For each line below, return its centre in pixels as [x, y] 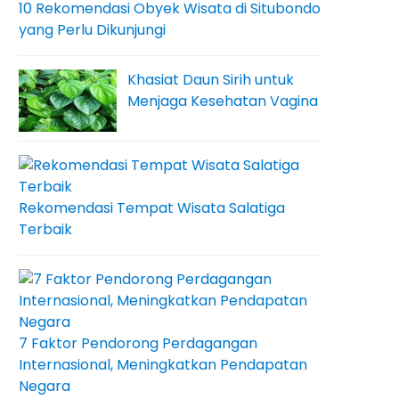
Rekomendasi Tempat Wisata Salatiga [152, 208]
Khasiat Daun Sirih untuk [211, 80]
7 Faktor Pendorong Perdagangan [138, 343]
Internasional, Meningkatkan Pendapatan [163, 365]
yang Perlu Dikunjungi [92, 30]
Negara [45, 386]
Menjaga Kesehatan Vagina [223, 101]
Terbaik [45, 229]
